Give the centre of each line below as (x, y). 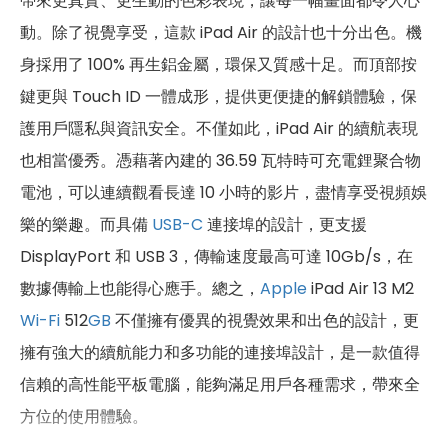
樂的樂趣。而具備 (86, 224)
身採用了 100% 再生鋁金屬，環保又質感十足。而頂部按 (218, 64)
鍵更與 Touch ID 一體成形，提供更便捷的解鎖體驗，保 (218, 96)
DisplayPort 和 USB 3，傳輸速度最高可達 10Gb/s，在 (216, 256)
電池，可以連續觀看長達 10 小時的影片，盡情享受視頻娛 (223, 192)
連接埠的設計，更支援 (285, 224)
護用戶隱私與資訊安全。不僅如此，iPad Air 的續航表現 (219, 128)
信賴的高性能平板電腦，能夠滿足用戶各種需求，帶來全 (220, 384)
